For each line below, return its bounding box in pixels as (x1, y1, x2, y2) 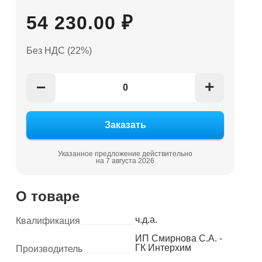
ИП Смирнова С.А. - (135, 233, 222, 243)
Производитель (15, 244, 82, 254)
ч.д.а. (135, 215, 157, 225)
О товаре (15, 188, 80, 204)
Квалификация (15, 216, 80, 226)
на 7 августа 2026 (96, 157, 155, 165)
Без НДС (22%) (26, 46, 92, 56)
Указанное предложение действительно (58, 150, 193, 158)
